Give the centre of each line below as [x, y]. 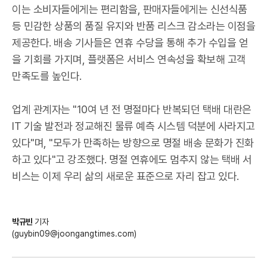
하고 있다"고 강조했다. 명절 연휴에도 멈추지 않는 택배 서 [132, 159]
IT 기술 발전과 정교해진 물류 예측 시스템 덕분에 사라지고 [133, 126]
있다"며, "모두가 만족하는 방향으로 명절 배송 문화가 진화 [133, 143]
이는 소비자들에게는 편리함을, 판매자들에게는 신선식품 [130, 9]
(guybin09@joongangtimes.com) [74, 234]
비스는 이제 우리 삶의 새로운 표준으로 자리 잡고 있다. [125, 176]
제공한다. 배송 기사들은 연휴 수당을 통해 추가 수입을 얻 [130, 43]
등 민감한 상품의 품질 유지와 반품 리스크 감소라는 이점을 [133, 26]
